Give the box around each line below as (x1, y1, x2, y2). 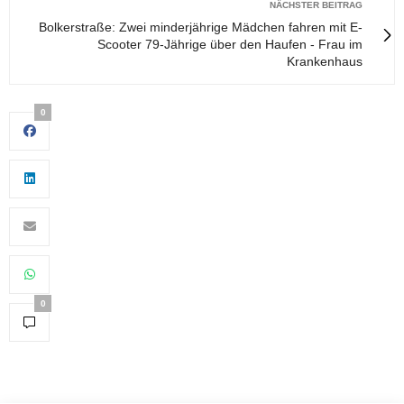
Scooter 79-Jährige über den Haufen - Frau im (97, 36, 363, 51)
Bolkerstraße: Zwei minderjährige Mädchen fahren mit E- (39, 19, 363, 34)
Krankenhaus (287, 53, 363, 69)
